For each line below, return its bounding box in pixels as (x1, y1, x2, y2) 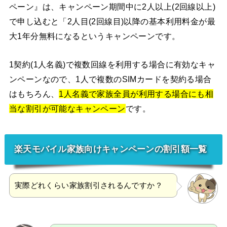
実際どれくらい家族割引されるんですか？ (14, 181, 163, 190)
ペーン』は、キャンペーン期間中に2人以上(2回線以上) (9, 2, 216, 12)
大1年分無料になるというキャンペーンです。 (9, 31, 180, 41)
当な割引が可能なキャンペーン (9, 103, 126, 113)
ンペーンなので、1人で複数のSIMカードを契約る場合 (9, 74, 212, 84)
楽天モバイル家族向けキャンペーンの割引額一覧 (14, 144, 207, 155)
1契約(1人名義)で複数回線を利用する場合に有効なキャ (9, 59, 216, 69)
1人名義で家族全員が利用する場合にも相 (59, 89, 214, 98)
